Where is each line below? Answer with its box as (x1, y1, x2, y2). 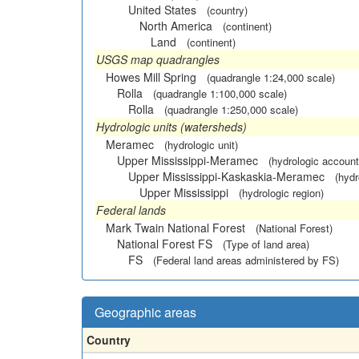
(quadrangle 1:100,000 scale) (153, 85, 287, 101)
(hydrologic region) (239, 184, 324, 200)
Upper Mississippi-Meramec (117, 151, 258, 168)
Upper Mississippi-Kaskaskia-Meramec (128, 167, 325, 184)
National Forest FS (117, 235, 212, 252)
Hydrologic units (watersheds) (96, 118, 247, 135)
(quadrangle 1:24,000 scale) (207, 69, 335, 85)
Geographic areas (95, 302, 196, 321)
